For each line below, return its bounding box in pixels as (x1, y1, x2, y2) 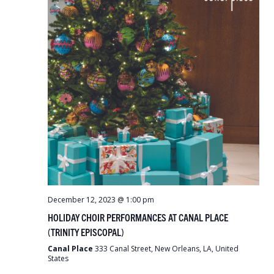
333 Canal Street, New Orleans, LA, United (95, 243, 239, 254)
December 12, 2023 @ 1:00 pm (48, 194, 154, 205)
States (48, 253, 68, 264)
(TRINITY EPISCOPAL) (48, 226, 124, 238)
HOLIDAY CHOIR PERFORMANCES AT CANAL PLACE (48, 211, 228, 223)
